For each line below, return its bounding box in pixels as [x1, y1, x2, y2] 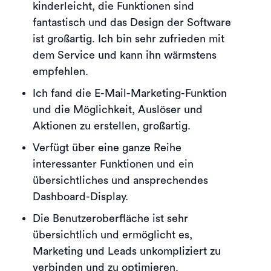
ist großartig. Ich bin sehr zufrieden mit [33, 33, 224, 44]
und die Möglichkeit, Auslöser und [33, 103, 203, 115]
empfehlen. [33, 65, 88, 77]
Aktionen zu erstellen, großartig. [33, 120, 191, 131]
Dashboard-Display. [33, 191, 128, 202]
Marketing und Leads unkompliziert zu [33, 245, 221, 256]
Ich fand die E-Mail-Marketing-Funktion [33, 87, 227, 99]
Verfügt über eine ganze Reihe [33, 142, 181, 153]
